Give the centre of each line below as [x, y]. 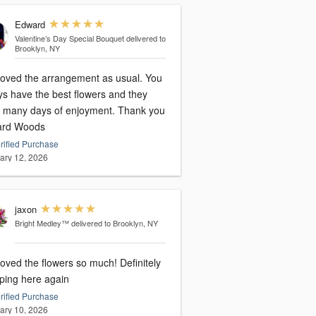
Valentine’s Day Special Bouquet [69, 38]
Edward [30, 25]
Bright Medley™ [42, 223]
